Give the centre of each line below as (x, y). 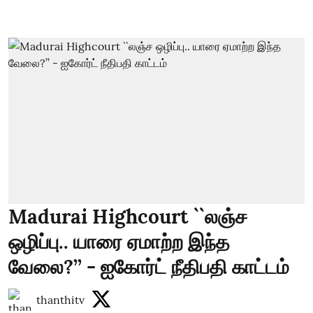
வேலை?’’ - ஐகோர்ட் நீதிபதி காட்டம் (149, 267)
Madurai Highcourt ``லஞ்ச (128, 217)
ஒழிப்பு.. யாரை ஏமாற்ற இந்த (119, 242)
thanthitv (60, 300)
